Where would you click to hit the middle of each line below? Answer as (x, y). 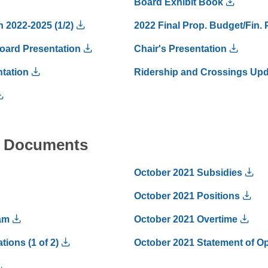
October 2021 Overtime (186, 219)
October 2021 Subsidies (188, 172)
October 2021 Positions (187, 196)
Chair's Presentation (180, 48)
